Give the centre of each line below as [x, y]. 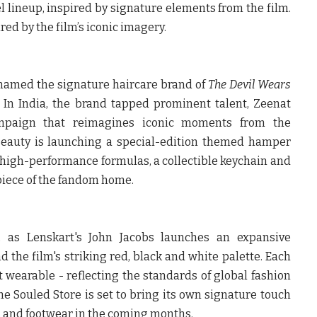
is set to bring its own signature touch [186, 294]
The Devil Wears [249, 84]
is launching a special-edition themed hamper [160, 142]
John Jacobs [121, 237]
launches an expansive [222, 237]
